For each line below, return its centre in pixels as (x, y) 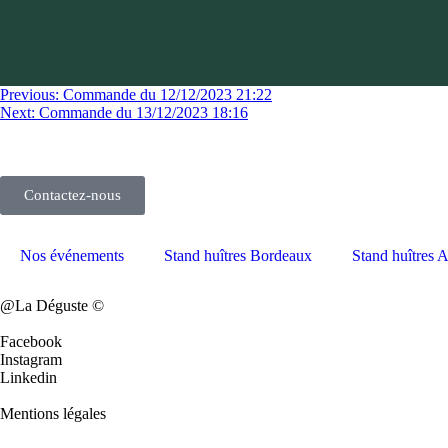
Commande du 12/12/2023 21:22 (167, 94)
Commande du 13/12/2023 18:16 (143, 112)
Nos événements (72, 255)
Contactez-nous (72, 195)
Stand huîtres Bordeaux (238, 255)
